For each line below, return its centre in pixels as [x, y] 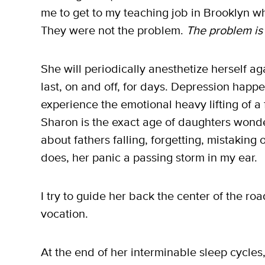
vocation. [66, 214]
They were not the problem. [114, 31]
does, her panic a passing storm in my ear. [149, 158]
